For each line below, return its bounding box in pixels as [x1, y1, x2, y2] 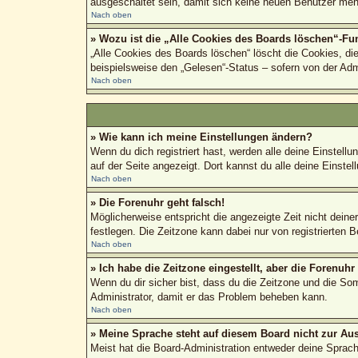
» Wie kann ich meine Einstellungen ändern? [89, 130, 312, 143]
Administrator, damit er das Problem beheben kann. [89, 290, 328, 303]
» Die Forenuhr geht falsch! [89, 196, 225, 209]
